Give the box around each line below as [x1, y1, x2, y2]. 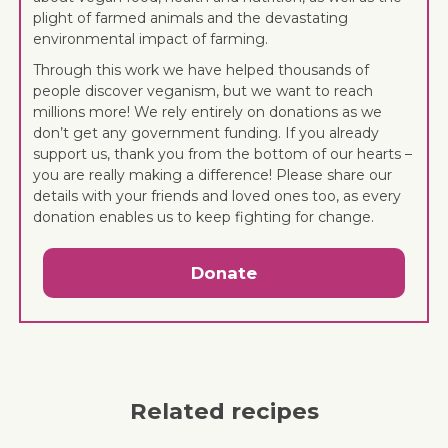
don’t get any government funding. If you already [33, 123, 380, 142]
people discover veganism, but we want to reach [33, 81, 374, 100]
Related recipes [129, 396, 319, 425]
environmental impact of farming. [33, 29, 269, 48]
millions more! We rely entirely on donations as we [33, 102, 383, 121]
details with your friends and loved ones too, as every [33, 186, 402, 205]
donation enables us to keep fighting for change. [33, 207, 375, 226]
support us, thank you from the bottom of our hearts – [33, 144, 413, 163]
